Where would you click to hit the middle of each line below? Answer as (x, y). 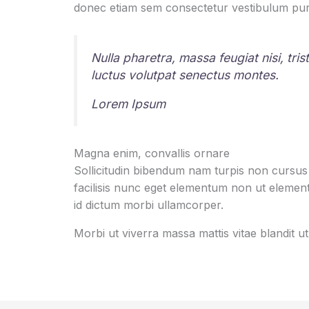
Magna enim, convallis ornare (151, 153)
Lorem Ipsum (128, 104)
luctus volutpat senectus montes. (185, 74)
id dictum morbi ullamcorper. (148, 205)
